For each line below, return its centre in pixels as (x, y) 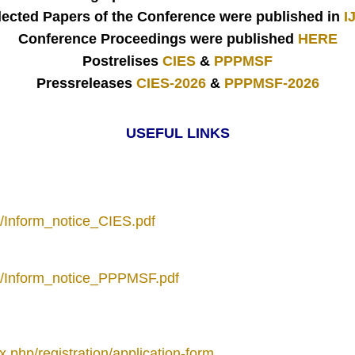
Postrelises (120, 61)
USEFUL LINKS (177, 134)
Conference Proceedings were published (156, 39)
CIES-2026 (171, 84)
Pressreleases (84, 84)
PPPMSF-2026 (271, 84)
